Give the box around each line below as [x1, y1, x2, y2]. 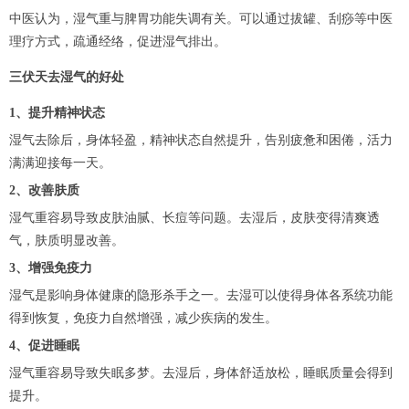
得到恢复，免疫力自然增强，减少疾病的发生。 [9, 311, 278, 326]
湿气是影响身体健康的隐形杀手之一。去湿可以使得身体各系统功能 [9, 288, 393, 303]
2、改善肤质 [9, 184, 79, 198]
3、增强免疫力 [9, 261, 92, 276]
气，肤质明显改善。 [9, 234, 124, 248]
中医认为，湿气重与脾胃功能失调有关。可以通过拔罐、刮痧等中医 [9, 12, 393, 26]
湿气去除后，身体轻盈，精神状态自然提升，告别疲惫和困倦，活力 [9, 133, 393, 148]
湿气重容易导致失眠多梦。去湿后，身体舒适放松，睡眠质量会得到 [9, 366, 393, 381]
